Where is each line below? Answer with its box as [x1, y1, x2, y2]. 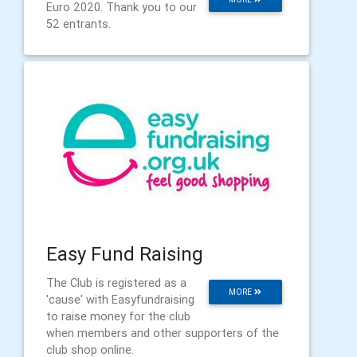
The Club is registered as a [46, 275, 186, 290]
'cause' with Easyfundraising [46, 292, 194, 307]
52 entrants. [46, 16, 111, 31]
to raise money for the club [46, 308, 190, 324]
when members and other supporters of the [46, 325, 279, 340]
